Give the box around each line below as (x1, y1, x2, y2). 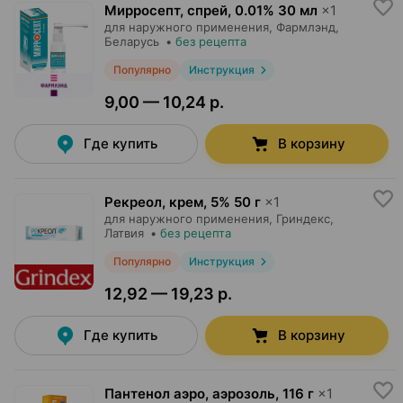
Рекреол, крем (104, 193, 203, 210)
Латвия (104, 226, 144, 240)
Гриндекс (276, 211, 330, 226)
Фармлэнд (276, 20, 336, 34)
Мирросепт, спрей (104, 2, 228, 19)
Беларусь (104, 34, 159, 49)
